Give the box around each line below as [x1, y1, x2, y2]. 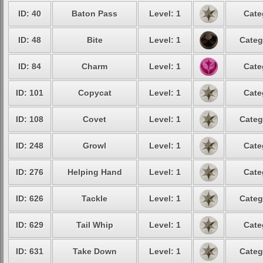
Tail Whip [76, 220, 113, 230]
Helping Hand [67, 167, 122, 177]
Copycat [77, 88, 112, 97]
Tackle [82, 194, 107, 203]
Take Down [72, 247, 117, 256]
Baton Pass [72, 9, 117, 18]
